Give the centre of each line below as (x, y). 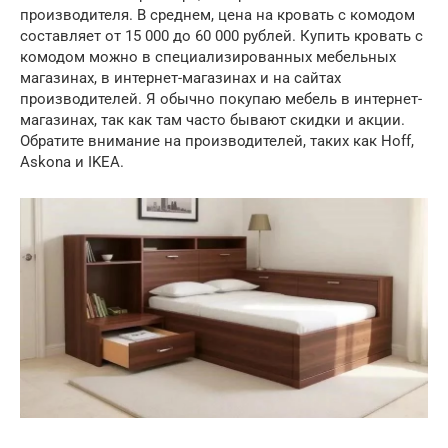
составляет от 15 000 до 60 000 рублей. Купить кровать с (221, 36)
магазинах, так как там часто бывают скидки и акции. (212, 120)
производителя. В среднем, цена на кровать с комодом (217, 15)
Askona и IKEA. (72, 162)
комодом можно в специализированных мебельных (208, 57)
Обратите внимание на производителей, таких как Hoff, (217, 141)
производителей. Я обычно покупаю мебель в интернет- (221, 99)
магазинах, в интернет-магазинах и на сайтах (180, 78)
